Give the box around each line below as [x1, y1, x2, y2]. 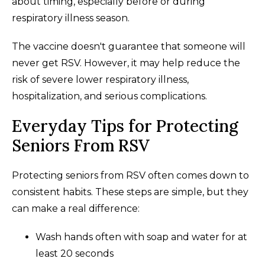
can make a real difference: [12, 202, 140, 214]
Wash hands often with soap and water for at [35, 231, 247, 243]
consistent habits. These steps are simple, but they [12, 186, 248, 198]
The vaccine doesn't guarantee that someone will [12, 40, 245, 52]
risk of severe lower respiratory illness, [12, 73, 189, 85]
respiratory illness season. [12, 12, 130, 24]
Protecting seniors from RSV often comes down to [12, 169, 249, 181]
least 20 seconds [35, 247, 114, 259]
